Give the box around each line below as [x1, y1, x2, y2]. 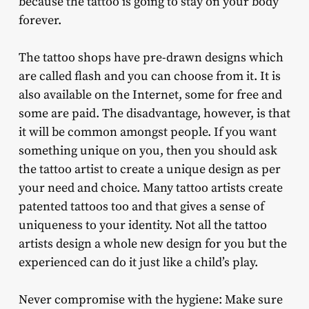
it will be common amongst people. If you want [18, 124, 277, 141]
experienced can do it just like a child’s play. [18, 255, 258, 271]
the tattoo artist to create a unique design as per [18, 161, 281, 178]
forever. [18, 12, 61, 29]
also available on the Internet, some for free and [18, 87, 282, 103]
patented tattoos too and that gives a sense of [18, 199, 264, 215]
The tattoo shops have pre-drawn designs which [18, 50, 283, 66]
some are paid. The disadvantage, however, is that [18, 106, 290, 122]
